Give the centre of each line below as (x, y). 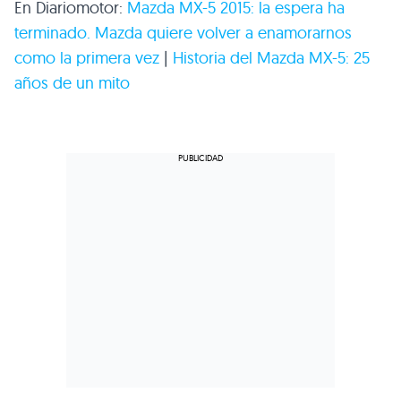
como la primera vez (87, 58)
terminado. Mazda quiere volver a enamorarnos (183, 33)
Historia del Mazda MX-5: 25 (271, 58)
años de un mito (72, 83)
